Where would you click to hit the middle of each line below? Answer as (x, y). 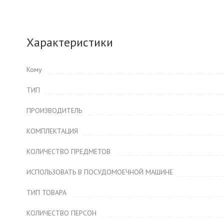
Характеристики (70, 42)
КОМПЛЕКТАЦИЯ (52, 131)
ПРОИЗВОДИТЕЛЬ (54, 110)
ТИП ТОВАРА (46, 192)
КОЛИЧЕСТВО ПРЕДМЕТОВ (68, 151)
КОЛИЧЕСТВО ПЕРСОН (61, 213)
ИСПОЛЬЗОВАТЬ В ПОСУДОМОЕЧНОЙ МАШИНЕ (100, 172)
